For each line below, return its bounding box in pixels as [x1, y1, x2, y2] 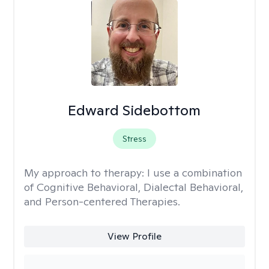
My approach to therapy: [24, 166, 147, 180]
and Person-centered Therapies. [24, 195, 180, 208]
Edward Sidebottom [68, 101, 201, 119]
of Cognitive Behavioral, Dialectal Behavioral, [24, 180, 243, 194]
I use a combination [147, 166, 242, 180]
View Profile [107, 230, 162, 243]
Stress [122, 133, 147, 144]
